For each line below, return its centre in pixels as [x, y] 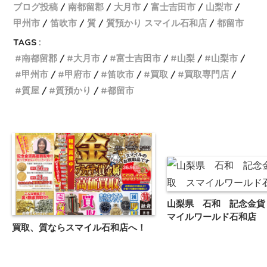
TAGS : [27, 42]
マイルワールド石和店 [212, 216]
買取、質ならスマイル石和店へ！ [79, 228]
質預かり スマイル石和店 [157, 23]
